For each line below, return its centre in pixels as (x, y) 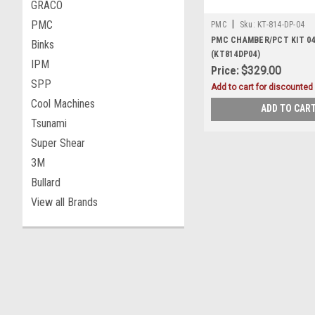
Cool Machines (63, 104)
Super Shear (58, 143)
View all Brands (64, 202)
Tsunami (49, 123)
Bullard (46, 182)
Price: (225, 71)
